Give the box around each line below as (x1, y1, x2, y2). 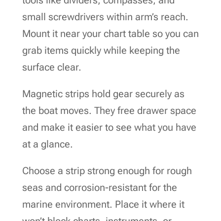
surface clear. (22, 61, 81, 73)
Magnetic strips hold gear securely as (22, 87, 184, 100)
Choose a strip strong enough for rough (22, 164, 192, 177)
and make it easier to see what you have (22, 121, 196, 133)
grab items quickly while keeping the (22, 44, 180, 56)
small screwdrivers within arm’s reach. (22, 10, 188, 23)
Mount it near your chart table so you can (22, 27, 199, 39)
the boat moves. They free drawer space (22, 104, 196, 116)
